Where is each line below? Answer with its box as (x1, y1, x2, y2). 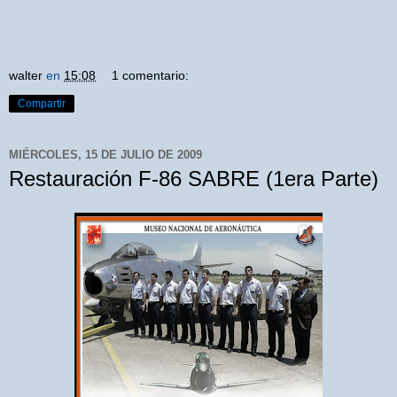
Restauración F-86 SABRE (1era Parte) (9, 167, 378, 191)
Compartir (18, 97, 66, 111)
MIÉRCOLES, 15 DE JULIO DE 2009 (9, 147, 202, 161)
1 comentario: (112, 68, 190, 83)
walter (9, 68, 43, 83)
